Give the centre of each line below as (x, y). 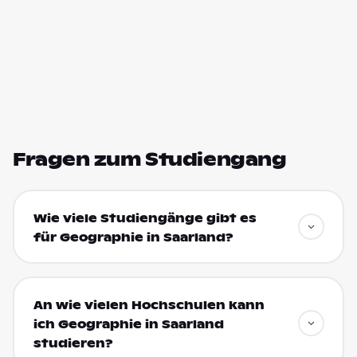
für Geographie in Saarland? (133, 237)
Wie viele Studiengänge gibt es (145, 218)
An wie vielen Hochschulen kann (149, 305)
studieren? (73, 343)
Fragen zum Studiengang (150, 159)
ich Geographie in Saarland (128, 324)
